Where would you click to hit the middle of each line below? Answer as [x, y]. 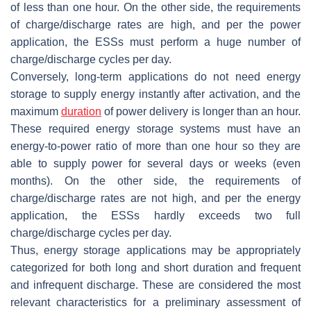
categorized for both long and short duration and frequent [155, 268]
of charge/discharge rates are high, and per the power [155, 25]
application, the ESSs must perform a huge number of [155, 42]
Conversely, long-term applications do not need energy [155, 77]
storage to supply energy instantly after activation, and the [155, 94]
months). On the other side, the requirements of [155, 181]
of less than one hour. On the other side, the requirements [155, 8]
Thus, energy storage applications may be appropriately [155, 251]
